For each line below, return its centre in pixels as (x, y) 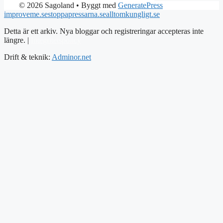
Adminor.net (71, 57)
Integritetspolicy (56, 40)
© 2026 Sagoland (47, 5)
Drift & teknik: (28, 57)
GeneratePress (140, 5)
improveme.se (26, 14)
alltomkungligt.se (133, 14)
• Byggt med (96, 5)
